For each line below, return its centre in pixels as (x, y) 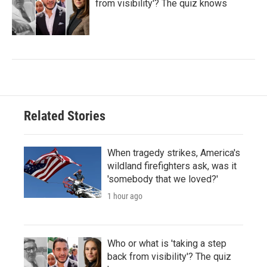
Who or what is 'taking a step (167, 243)
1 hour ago (125, 196)
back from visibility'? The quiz (169, 256)
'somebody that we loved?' (163, 179)
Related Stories (65, 116)
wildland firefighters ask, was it (172, 166)
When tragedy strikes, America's (174, 153)
